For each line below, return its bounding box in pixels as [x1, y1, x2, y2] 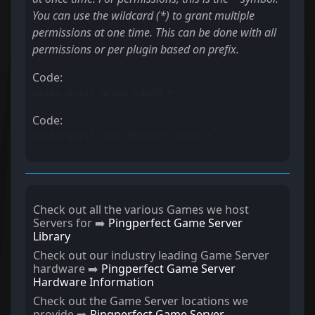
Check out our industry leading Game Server [33, 247, 269, 264]
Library [33, 229, 70, 245]
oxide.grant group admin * [32, 87, 173, 99]
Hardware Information [33, 274, 154, 290]
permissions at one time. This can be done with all [32, 25, 276, 41]
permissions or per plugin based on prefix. [32, 41, 239, 58]
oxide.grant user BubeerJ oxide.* [32, 130, 212, 142]
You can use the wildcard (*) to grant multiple [32, 8, 255, 24]
